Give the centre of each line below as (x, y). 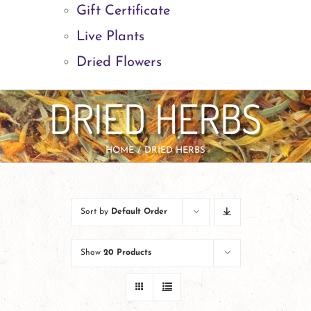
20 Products (127, 252)
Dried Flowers (119, 62)
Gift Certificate (123, 11)
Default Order (139, 211)
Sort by (95, 211)
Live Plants (110, 36)
